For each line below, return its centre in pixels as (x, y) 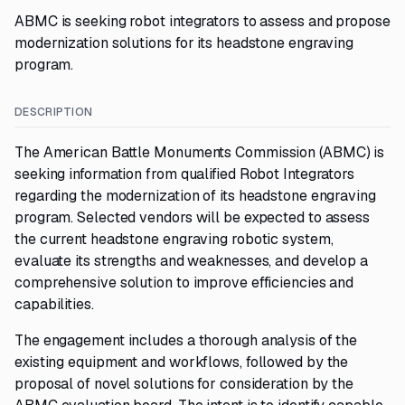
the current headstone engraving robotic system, (174, 239)
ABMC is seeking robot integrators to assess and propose (202, 21)
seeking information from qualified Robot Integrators (185, 174)
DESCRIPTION (54, 112)
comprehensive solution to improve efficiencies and (184, 283)
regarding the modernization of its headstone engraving (195, 196)
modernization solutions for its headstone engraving (184, 43)
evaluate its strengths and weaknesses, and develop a (192, 261)
